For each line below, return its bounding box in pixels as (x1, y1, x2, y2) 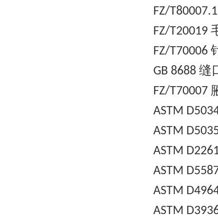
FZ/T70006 (153, 45, 211, 58)
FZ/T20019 (153, 25, 211, 38)
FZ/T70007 (153, 85, 211, 98)
